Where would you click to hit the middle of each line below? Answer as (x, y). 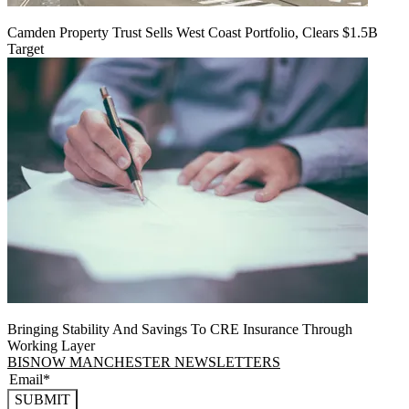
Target (26, 48)
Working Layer (51, 345)
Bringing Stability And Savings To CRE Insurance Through (180, 329)
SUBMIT (42, 399)
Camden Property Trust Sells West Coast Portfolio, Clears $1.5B (193, 32)
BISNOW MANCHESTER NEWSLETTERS (144, 362)
